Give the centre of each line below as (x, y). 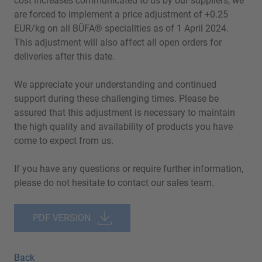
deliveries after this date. (64, 56)
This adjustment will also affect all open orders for (118, 42)
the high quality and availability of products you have (123, 126)
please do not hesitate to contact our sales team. (114, 182)
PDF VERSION (62, 218)
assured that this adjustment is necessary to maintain (125, 112)
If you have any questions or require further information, (129, 168)
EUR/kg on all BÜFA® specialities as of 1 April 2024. (121, 28)
